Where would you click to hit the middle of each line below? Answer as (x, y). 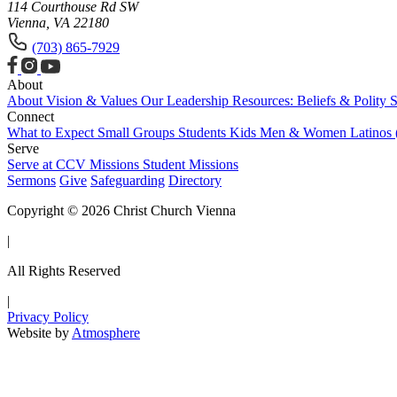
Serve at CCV (48, 164)
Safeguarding (128, 180)
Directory (195, 180)
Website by (39, 333)
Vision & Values (93, 101)
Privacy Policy (48, 317)
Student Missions (191, 164)
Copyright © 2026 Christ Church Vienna (121, 210)
